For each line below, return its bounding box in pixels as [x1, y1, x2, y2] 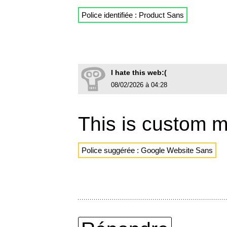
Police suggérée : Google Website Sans [82, 146, 213, 155]
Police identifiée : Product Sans [82, 11, 184, 20]
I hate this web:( [111, 68, 167, 77]
